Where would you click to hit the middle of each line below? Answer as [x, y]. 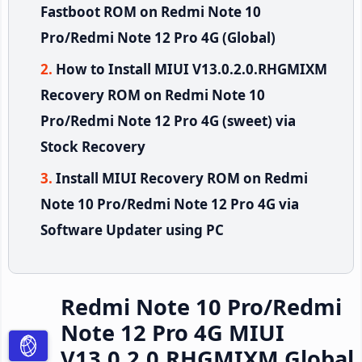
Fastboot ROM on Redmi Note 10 [151, 11]
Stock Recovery [93, 146]
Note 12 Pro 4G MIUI [173, 332]
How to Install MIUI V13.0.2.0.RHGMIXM [192, 69]
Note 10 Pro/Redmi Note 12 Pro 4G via [170, 204]
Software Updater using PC [132, 229]
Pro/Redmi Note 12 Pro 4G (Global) [158, 37]
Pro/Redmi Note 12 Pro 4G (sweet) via [168, 120]
